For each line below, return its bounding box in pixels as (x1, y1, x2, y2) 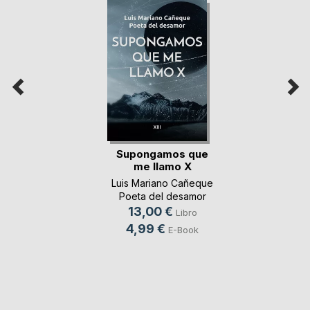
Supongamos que (116, 147, 208, 161)
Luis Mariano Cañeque (111, 177, 213, 190)
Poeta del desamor (118, 190, 206, 203)
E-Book (168, 224, 199, 236)
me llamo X (133, 160, 192, 174)
